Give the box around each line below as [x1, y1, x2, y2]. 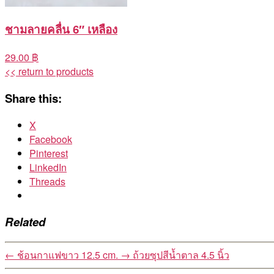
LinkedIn [29, 160, 67, 174]
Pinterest [29, 146, 68, 160]
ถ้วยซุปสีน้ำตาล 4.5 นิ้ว [133, 247, 229, 262]
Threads [29, 174, 65, 188]
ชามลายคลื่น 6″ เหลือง [5, 21, 117, 38]
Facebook [29, 131, 72, 146]
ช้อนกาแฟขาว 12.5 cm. [17, 247, 118, 262]
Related [5, 213, 45, 231]
